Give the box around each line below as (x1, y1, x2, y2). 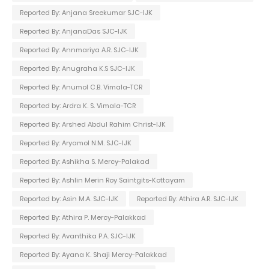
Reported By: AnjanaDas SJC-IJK (20, 26, 127, 36)
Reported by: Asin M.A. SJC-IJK (20, 193, 118, 204)
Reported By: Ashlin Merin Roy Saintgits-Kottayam (20, 175, 185, 185)
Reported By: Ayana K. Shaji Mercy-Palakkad (20, 249, 167, 259)
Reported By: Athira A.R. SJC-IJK (137, 193, 238, 204)
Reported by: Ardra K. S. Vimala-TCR (20, 100, 136, 110)
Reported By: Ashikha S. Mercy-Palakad (20, 156, 150, 166)
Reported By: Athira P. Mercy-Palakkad (20, 212, 146, 222)
